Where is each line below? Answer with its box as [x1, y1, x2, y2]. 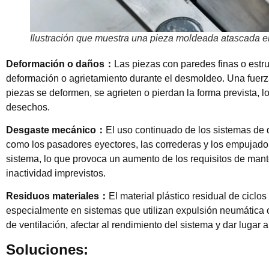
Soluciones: [6, 241, 88, 258]
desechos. [6, 101, 50, 112]
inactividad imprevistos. [6, 168, 106, 178]
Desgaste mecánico [6, 124, 96, 135]
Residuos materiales [6, 191, 99, 202]
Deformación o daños [6, 58, 104, 69]
